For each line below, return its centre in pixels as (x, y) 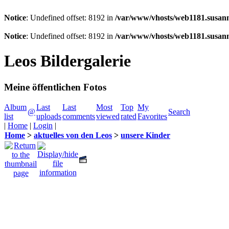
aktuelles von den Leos (73, 135)
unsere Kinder (145, 135)
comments (79, 116)
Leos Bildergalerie (67, 61)
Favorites (152, 116)
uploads (49, 116)
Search (179, 111)
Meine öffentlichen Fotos (55, 87)
